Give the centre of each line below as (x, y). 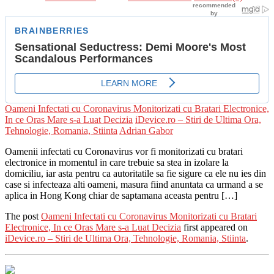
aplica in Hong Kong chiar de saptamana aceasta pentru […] (121, 195)
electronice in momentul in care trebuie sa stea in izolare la (117, 162)
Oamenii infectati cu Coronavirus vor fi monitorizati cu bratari (124, 151)
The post (23, 216)
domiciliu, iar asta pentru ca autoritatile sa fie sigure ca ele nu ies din (135, 173)
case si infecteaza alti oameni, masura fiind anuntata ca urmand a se (134, 184)
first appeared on (214, 227)
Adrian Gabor (146, 130)
